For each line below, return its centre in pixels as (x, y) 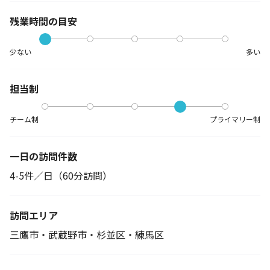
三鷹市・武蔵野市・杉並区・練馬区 (87, 234)
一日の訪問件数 (43, 156)
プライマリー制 (235, 119)
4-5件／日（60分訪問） (61, 175)
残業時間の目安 (43, 21)
